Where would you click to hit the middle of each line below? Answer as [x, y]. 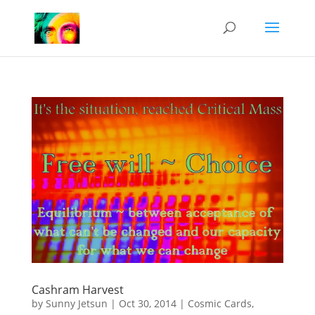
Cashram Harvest [77, 290]
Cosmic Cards [219, 304]
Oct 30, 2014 [147, 304]
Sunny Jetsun [76, 304]
